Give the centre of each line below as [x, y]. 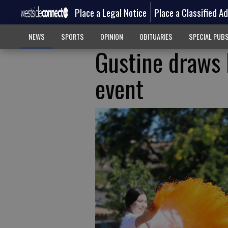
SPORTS [72, 36]
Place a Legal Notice [110, 12]
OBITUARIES [156, 36]
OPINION [111, 36]
